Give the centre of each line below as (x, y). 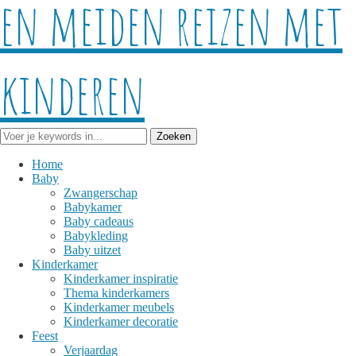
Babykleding (96, 236)
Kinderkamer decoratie (121, 321)
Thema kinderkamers (116, 293)
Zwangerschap (101, 193)
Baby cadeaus (99, 221)
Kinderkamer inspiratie (121, 279)
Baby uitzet (92, 250)
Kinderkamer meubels (119, 307)
